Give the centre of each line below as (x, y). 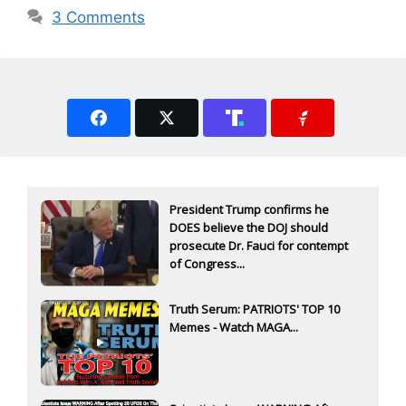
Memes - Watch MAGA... (234, 327)
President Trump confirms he (249, 209)
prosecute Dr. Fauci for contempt (259, 245)
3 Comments (99, 17)
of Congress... (207, 263)
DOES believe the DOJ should (249, 227)
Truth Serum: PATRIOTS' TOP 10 (255, 309)
